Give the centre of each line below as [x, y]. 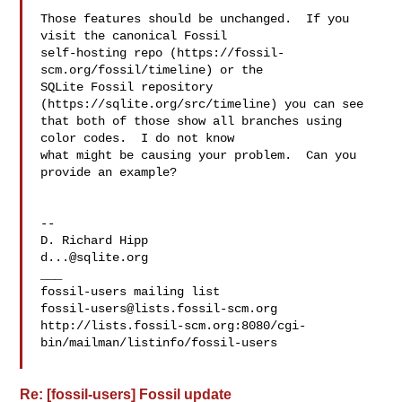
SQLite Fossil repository [127, 87]
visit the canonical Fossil [134, 36]
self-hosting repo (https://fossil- [163, 53]
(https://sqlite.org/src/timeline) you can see [202, 104]
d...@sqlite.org [95, 258]
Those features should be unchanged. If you [195, 19]
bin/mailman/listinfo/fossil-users [159, 343]
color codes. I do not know [138, 138]
